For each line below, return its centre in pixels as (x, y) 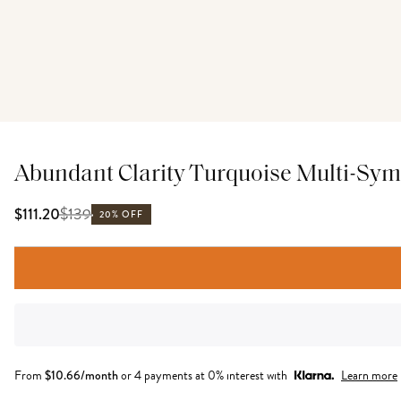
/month (99, 375)
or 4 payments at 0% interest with (204, 375)
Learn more (369, 375)
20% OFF (122, 214)
